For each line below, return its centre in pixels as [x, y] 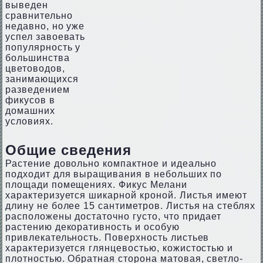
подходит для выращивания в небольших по [114, 174]
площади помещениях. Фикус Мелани [96, 185]
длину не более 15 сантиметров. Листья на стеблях [130, 206]
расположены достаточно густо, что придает [113, 216]
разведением [37, 90]
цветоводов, [35, 68]
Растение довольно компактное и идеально [111, 163]
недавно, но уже [45, 26]
